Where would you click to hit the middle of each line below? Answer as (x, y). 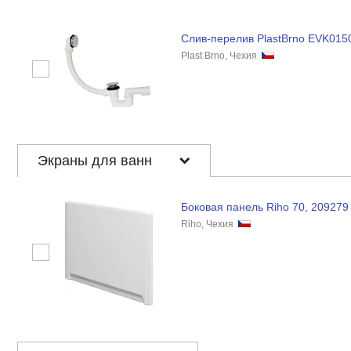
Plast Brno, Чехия (221, 55)
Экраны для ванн (97, 160)
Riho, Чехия (209, 224)
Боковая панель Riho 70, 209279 (264, 206)
